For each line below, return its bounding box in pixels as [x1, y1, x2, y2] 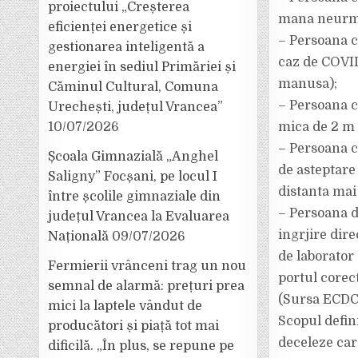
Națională [48, 229, 109, 244]
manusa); [277, 77, 337, 91]
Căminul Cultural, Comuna [48, 80, 219, 94]
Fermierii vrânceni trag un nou [48, 259, 247, 273]
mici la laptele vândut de [48, 299, 203, 313]
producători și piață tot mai [48, 319, 220, 333]
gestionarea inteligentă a [48, 40, 205, 54]
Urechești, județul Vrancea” [48, 100, 224, 114]
